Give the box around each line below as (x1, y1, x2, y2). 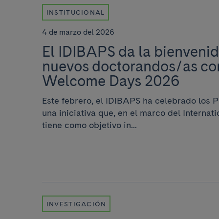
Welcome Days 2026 (42, 71, 180, 89)
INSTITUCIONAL (46, 8, 105, 16)
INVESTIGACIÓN (46, 200, 107, 208)
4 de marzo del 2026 (42, 27, 114, 37)
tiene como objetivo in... (42, 120, 137, 130)
